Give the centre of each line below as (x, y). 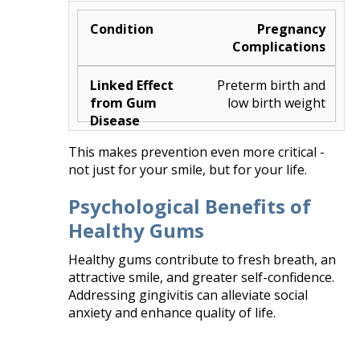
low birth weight (277, 102)
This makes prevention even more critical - (197, 151)
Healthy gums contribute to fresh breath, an (202, 259)
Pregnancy (292, 29)
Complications (279, 46)
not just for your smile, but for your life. (188, 169)
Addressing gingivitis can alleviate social (188, 295)
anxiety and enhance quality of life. (172, 312)
